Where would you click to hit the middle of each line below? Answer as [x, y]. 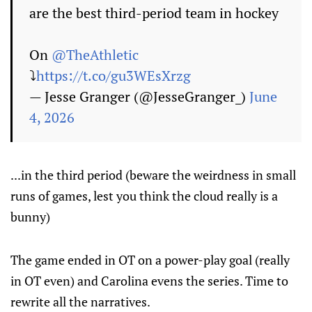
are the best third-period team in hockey [154, 13]
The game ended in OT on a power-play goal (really [150, 260]
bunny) [30, 217]
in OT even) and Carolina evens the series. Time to [149, 281]
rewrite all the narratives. [80, 302]
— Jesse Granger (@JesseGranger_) [139, 96]
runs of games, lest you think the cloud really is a [144, 196]
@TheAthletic [95, 55]
